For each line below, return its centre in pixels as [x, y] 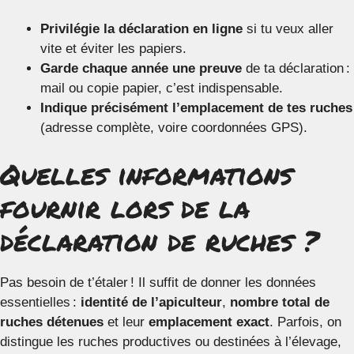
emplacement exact [209, 322]
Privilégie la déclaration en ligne [141, 28]
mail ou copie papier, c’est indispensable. [162, 88]
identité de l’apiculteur [151, 302]
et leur [126, 322]
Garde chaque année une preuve [141, 68]
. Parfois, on [305, 322]
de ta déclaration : [296, 68]
